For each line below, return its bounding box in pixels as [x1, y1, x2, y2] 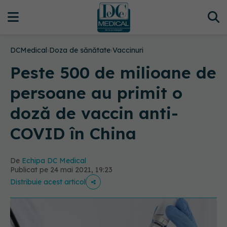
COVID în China [10, 123, 136, 143]
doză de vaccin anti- [10, 103, 178, 123]
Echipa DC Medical [22, 156, 86, 165]
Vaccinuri [112, 46, 143, 55]
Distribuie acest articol [10, 177, 86, 186]
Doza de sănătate [49, 46, 110, 55]
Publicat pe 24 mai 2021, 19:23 [10, 165, 112, 174]
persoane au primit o [10, 83, 182, 103]
